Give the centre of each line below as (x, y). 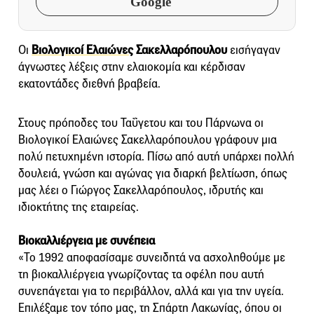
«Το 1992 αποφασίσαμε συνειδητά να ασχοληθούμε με (152, 257)
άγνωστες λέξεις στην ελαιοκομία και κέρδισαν (132, 67)
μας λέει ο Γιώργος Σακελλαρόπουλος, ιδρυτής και (141, 190)
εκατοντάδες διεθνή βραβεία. (89, 83)
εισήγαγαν (255, 50)
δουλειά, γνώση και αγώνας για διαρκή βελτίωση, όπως (153, 173)
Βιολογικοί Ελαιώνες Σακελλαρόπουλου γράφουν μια (148, 139)
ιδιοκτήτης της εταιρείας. (78, 207)
